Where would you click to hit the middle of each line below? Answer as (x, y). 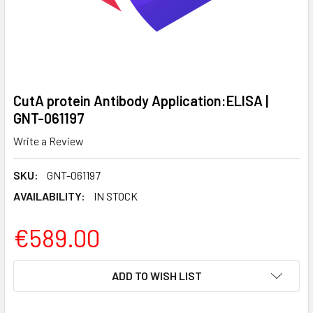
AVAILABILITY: (49, 196)
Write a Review (49, 140)
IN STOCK (116, 196)
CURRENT (37, 268)
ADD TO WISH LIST (156, 275)
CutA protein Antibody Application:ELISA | (141, 101)
